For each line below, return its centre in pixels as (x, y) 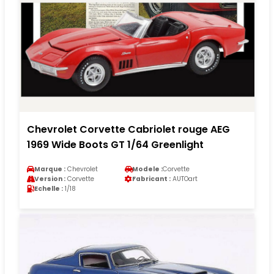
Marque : (50, 169)
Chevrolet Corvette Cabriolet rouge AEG (128, 129)
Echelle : (49, 188)
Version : (50, 179)
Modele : (147, 169)
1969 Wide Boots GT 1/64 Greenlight (115, 144)
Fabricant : (151, 179)
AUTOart (184, 179)
